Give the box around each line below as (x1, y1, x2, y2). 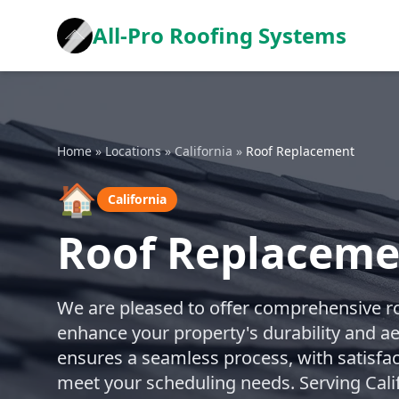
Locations (105, 142, 161, 159)
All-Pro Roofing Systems (93, 20, 346, 50)
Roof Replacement (246, 142, 354, 159)
